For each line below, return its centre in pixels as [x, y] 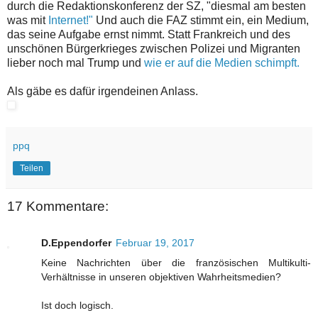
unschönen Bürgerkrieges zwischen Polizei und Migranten [154, 49]
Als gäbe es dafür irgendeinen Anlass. [103, 92]
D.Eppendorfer [76, 243]
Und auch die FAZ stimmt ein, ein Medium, [201, 21]
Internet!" [71, 21]
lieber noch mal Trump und [76, 63]
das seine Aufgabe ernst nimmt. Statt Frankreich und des [149, 35]
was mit [28, 21]
